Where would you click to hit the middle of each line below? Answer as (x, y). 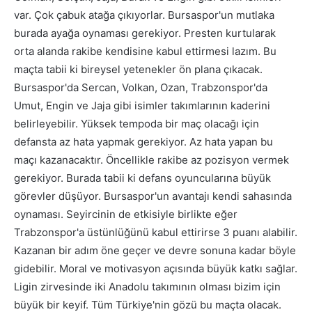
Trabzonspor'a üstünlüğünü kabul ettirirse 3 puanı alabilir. (156, 233)
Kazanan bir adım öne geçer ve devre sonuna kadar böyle (155, 251)
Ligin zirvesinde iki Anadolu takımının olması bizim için (147, 287)
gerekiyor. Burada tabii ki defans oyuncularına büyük (142, 178)
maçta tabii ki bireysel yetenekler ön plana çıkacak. (138, 70)
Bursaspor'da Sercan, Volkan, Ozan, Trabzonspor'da (141, 88)
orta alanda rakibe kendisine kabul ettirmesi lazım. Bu (145, 52)
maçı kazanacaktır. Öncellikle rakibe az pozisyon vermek (151, 160)
